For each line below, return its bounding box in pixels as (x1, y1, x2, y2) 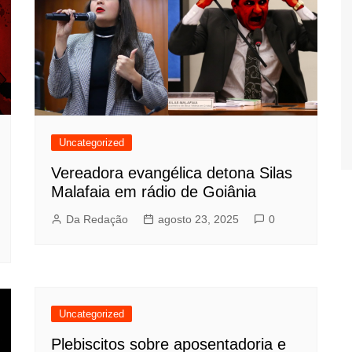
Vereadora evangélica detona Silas (51, 164, 292, 182)
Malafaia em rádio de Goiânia (51, 183, 256, 201)
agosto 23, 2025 (158, 213, 239, 226)
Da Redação (66, 213, 128, 226)
